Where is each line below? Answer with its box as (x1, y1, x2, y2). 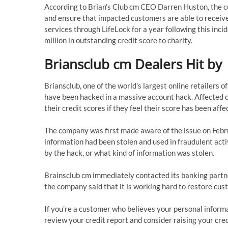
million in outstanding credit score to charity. (44, 36, 192, 45)
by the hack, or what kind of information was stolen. (44, 148, 214, 157)
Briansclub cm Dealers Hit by (44, 55, 222, 73)
